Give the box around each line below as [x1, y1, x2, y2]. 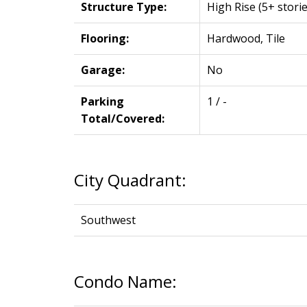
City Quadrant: [73, 168, 186, 191]
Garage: [80, 62, 125, 77]
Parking [80, 93, 124, 109]
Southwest [80, 212, 136, 228]
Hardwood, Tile [206, 30, 285, 46]
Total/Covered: [80, 110, 164, 126]
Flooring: [80, 30, 129, 46]
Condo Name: [73, 269, 177, 293]
